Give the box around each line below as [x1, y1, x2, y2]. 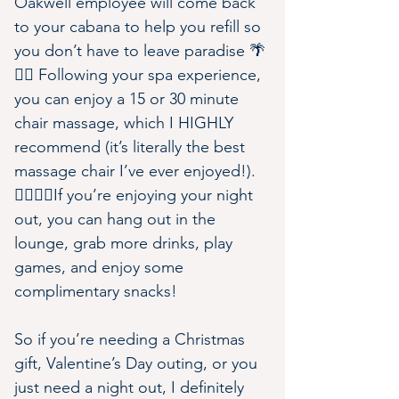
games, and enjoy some [14, 257, 188, 277]
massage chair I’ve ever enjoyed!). [14, 161, 256, 181]
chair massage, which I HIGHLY [14, 113, 238, 133]
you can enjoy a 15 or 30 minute [14, 89, 243, 109]
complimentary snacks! [14, 281, 177, 301]
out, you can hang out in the [14, 209, 220, 229]
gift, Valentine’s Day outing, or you [14, 354, 262, 373]
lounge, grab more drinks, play [14, 233, 237, 253]
